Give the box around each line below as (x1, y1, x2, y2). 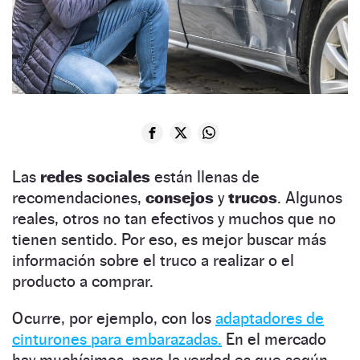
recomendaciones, (12, 187, 145, 207)
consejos (145, 187, 218, 207)
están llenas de (150, 166, 260, 186)
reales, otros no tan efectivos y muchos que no (12, 208, 336, 228)
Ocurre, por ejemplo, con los (12, 308, 215, 328)
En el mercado (222, 329, 326, 349)
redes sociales (36, 166, 150, 186)
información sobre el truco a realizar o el (12, 250, 294, 270)
